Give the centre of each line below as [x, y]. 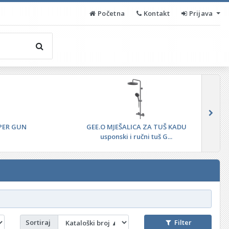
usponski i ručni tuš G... [136, 136]
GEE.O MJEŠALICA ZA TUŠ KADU [136, 127]
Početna [111, 13]
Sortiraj [38, 222]
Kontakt [156, 13]
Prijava [201, 13]
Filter [183, 222]
